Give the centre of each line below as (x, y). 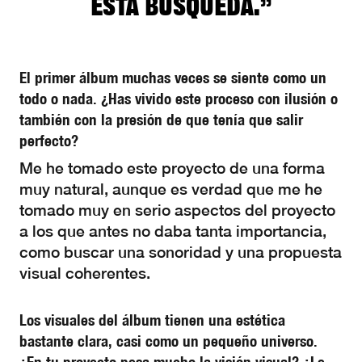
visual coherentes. (85, 273)
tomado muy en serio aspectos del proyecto (177, 210)
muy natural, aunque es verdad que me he (171, 189)
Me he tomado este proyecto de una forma (172, 168)
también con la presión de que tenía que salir (161, 120)
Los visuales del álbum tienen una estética (152, 320)
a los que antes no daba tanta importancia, (173, 231)
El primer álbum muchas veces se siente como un (173, 78)
